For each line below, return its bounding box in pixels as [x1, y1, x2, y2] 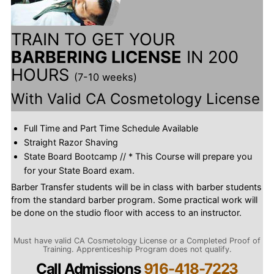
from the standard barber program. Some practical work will [10, 194, 257, 205]
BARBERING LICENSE [10, 47, 182, 68]
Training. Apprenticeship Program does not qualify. [42, 244, 232, 254]
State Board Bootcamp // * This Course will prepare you [23, 151, 252, 162]
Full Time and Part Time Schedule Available [23, 123, 198, 134]
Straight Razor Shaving [23, 137, 118, 148]
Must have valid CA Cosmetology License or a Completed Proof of [13, 235, 261, 245]
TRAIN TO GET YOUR [10, 29, 175, 50]
